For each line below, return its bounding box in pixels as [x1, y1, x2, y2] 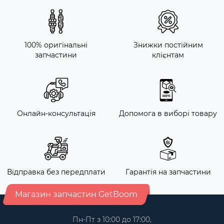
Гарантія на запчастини [125, 167, 211, 177]
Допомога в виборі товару [119, 109, 217, 118]
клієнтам [152, 50, 184, 60]
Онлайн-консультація [16, 109, 95, 118]
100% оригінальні [24, 40, 87, 50]
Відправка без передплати [6, 167, 105, 177]
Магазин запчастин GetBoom [15, 189, 137, 199]
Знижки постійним [133, 40, 203, 50]
